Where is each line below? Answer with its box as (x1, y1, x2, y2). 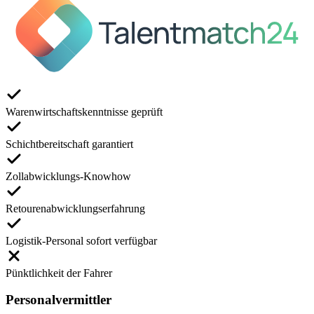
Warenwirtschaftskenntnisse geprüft (6, 105, 163, 118)
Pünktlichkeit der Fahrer (6, 266, 112, 279)
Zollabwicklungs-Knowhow (6, 170, 131, 182)
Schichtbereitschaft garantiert (6, 137, 133, 150)
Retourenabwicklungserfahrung (6, 202, 145, 214)
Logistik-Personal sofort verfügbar (6, 234, 157, 247)
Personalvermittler (6, 292, 111, 308)
